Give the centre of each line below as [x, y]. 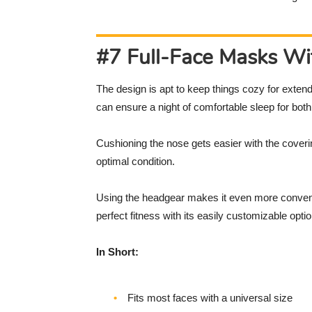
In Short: [117, 252]
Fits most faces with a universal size [210, 298]
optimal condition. [135, 162]
